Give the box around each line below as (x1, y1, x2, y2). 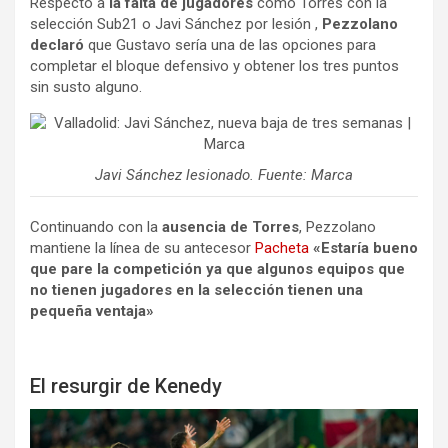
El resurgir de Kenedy (30, 374, 222, 399)
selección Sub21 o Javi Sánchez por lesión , (30, 15, 318, 34)
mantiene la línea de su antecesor (30, 239, 255, 258)
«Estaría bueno (313, 239, 418, 258)
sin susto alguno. (30, 78, 142, 97)
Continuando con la (30, 218, 162, 237)
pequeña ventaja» (30, 302, 154, 321)
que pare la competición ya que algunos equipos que (30, 260, 405, 279)
